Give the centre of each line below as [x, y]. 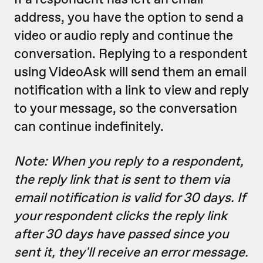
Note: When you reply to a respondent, [129, 161]
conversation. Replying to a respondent [131, 53]
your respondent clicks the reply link [121, 215]
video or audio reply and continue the [124, 35]
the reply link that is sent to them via [122, 179]
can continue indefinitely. [89, 126]
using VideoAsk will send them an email [130, 72]
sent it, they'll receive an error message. [131, 252]
